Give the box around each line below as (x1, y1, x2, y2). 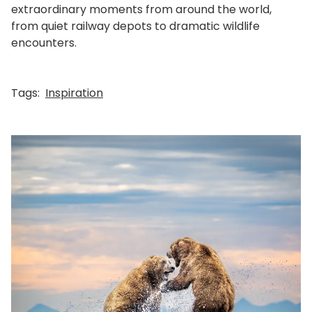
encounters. (11, 34, 77, 51)
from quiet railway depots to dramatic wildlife (11, 17, 260, 34)
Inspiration (45, 84, 103, 101)
